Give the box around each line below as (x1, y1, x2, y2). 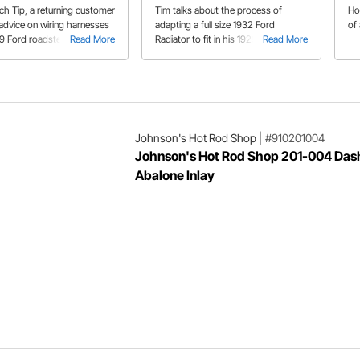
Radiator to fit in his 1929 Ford (155, 32, 280, 45)
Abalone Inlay (134, 166, 215, 183)
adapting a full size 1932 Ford (155, 18, 276, 31)
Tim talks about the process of (155, 3, 283, 16)
